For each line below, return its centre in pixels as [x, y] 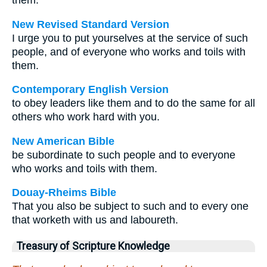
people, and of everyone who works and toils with [129, 52]
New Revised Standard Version [91, 24]
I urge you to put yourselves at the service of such [130, 38]
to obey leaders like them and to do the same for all [133, 103]
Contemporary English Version [90, 90]
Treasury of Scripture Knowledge [93, 246]
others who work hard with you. [86, 117]
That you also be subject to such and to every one [130, 207]
